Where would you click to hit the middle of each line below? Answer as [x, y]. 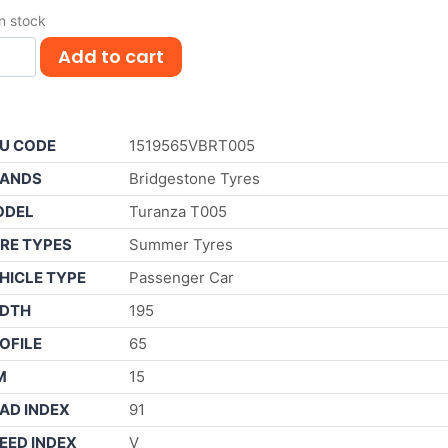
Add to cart [110, 57]
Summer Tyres [181, 244]
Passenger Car [181, 277]
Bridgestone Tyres [194, 178]
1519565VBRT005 [192, 145]
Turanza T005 [178, 211]
